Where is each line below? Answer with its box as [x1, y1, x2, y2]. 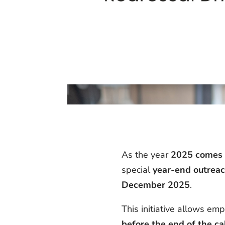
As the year [121, 148, 168, 161]
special [121, 163, 150, 176]
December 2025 [121, 178, 190, 191]
